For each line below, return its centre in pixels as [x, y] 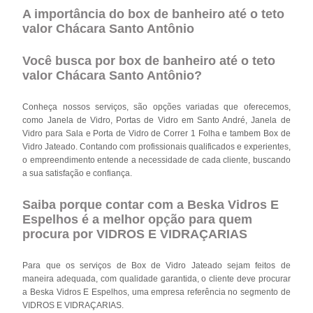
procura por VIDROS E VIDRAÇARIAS [135, 234]
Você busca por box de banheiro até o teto [149, 60]
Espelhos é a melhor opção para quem [138, 219]
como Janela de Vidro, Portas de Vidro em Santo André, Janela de [156, 120]
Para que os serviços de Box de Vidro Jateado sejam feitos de [156, 265]
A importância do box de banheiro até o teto [154, 14]
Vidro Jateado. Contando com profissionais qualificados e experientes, [156, 146]
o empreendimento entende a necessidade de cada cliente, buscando [156, 160]
